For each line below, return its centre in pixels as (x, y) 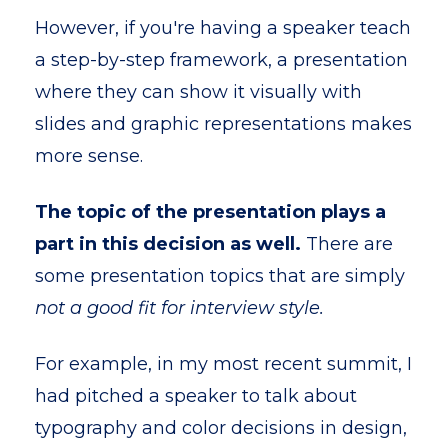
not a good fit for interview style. (179, 308)
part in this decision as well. (168, 244)
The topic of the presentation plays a (210, 212)
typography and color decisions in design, (221, 428)
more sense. (91, 156)
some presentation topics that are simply (220, 276)
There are (347, 244)
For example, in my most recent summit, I (223, 364)
